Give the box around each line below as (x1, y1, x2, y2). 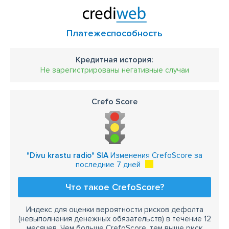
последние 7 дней (76, 160, 141, 169)
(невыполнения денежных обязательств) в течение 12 (18, 214, 211, 223)
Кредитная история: (76, 55, 153, 65)
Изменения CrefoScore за (108, 151, 202, 160)
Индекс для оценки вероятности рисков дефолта (26, 205, 203, 214)
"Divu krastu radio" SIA (27, 151, 108, 160)
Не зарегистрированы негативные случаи (40, 65, 189, 75)
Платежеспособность (66, 28, 163, 39)
